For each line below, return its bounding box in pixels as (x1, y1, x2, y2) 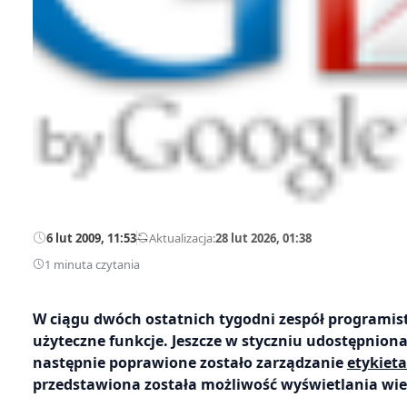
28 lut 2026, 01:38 (215, 229, 312, 246)
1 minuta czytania (45, 255, 140, 273)
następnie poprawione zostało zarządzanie (33, 352, 347, 372)
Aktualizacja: (149, 229, 215, 246)
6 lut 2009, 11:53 (46, 229, 136, 246)
